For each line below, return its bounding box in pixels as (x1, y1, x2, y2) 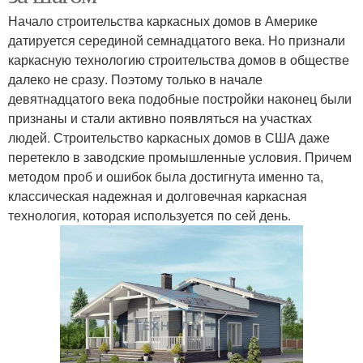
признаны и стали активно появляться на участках (8, 108, 312, 127)
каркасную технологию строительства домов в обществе (8, 49, 349, 69)
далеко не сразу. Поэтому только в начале (8, 69, 263, 88)
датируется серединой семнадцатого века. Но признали (8, 30, 345, 49)
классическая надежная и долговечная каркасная (8, 186, 307, 205)
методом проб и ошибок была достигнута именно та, (8, 166, 323, 186)
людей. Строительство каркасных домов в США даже (8, 127, 330, 147)
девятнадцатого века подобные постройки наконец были (8, 88, 352, 108)
